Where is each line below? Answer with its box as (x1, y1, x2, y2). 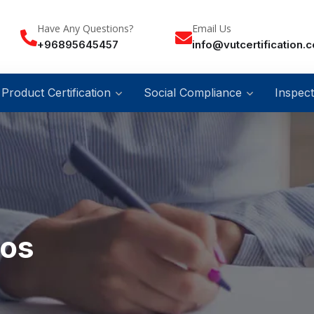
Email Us (192, 21, 231, 35)
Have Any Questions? (37, 21, 133, 35)
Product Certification (1, 85, 111, 100)
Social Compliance (144, 85, 242, 100)
